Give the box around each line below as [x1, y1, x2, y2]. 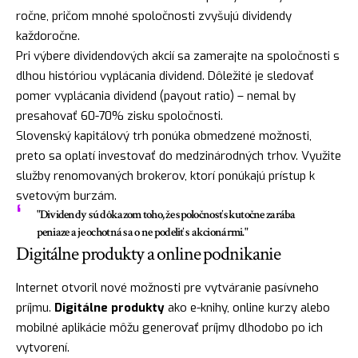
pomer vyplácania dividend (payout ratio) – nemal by [16, 87, 296, 104]
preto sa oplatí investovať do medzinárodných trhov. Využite [16, 147, 341, 164]
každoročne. [16, 27, 80, 44]
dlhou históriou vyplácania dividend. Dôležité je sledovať [16, 67, 314, 84]
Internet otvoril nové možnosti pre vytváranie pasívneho [16, 280, 319, 296]
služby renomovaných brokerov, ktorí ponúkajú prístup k [16, 167, 315, 184]
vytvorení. [16, 340, 70, 356]
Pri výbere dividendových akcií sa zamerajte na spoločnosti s [16, 47, 340, 64]
